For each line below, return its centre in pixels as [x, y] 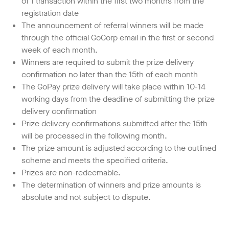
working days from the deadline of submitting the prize [118, 99]
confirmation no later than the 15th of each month [110, 74]
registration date [50, 13]
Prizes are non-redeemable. [71, 172]
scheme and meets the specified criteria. [95, 160]
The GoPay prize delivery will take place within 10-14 [114, 86]
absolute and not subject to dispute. [86, 197]
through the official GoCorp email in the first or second [118, 37]
